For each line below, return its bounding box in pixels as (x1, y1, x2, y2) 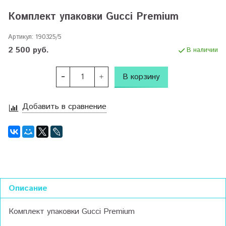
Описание (9, 183, 47, 195)
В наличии (187, 45, 218, 55)
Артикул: (8, 32, 33, 42)
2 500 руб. (8, 44, 49, 56)
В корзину (123, 71, 160, 83)
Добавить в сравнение (22, 101, 106, 113)
